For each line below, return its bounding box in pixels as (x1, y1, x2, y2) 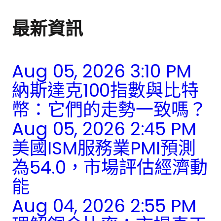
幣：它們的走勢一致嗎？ (12, 97, 207, 123)
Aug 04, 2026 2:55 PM (12, 193, 196, 219)
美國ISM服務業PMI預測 (12, 136, 196, 161)
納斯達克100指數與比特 (12, 78, 199, 104)
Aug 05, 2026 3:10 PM (12, 59, 191, 84)
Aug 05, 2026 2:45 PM (12, 116, 196, 142)
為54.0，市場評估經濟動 (12, 155, 208, 181)
